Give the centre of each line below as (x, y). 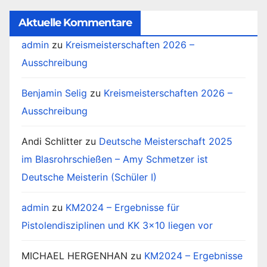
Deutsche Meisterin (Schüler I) (89, 177)
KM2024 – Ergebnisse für (122, 207)
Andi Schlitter (52, 141)
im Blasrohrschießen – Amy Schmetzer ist (115, 159)
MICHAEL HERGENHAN (74, 255)
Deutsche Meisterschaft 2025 (166, 141)
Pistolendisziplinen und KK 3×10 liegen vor (117, 225)
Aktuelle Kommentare (75, 22)
